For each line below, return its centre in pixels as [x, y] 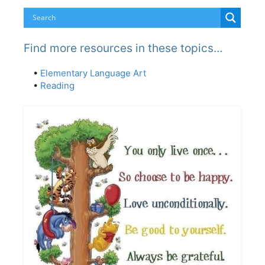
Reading [57, 86]
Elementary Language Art [93, 73]
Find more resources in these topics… [123, 49]
